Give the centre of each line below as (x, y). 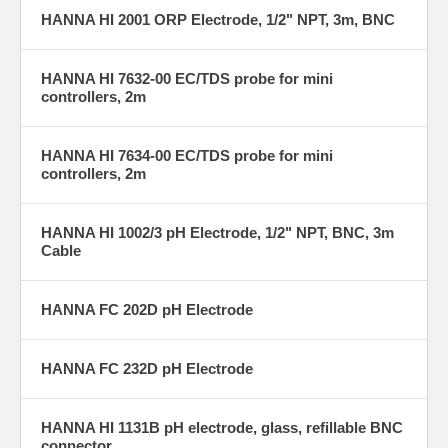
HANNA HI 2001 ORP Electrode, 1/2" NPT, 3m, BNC (218, 19)
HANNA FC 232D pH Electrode (147, 368)
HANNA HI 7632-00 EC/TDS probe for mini (187, 78)
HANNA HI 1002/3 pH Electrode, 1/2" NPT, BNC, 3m (217, 232)
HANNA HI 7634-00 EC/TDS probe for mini (187, 155)
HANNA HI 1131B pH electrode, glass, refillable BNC (222, 427)
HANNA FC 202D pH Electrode (147, 309)
